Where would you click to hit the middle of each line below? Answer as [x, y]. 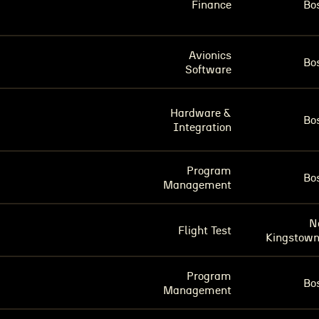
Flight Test [205, 231]
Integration [202, 127]
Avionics [210, 56]
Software [208, 70]
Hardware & [201, 113]
